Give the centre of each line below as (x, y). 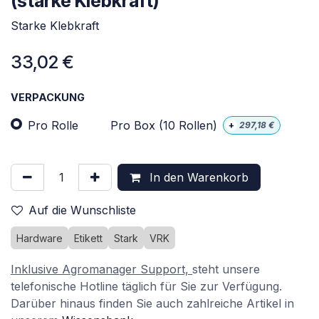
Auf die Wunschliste (82, 210)
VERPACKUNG (48, 98)
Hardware (40, 239)
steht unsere (226, 270)
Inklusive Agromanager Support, (101, 270)
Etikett (88, 239)
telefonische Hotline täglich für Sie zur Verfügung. (146, 287)
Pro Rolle (53, 126)
